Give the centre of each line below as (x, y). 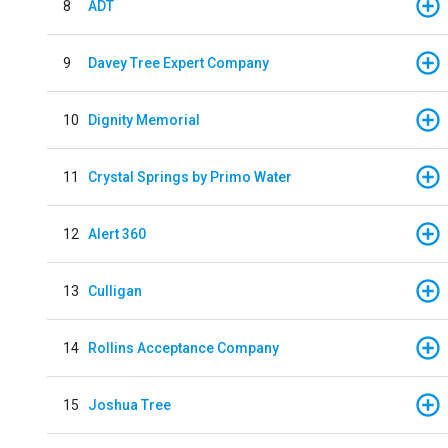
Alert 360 (117, 233)
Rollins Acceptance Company (183, 347)
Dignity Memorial (144, 119)
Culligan (115, 290)
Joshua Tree (129, 404)
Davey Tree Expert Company (178, 62)
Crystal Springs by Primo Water (190, 176)
